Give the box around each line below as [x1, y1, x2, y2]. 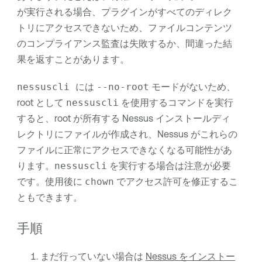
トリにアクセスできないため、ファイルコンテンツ [16, 22, 232, 33]
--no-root [96, 81, 149, 93]
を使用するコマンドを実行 [118, 97, 233, 108]
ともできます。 [16, 192, 82, 203]
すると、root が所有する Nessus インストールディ [16, 113, 230, 124]
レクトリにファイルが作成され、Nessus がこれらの [16, 129, 237, 140]
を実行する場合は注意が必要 [106, 160, 231, 171]
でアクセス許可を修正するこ [113, 176, 238, 187]
